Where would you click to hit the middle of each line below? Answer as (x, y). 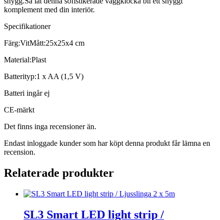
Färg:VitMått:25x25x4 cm (44, 43)
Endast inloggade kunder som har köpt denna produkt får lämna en (107, 143)
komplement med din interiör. (49, 10)
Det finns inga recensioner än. (50, 127)
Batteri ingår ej (27, 93)
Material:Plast (25, 60)
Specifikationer (27, 27)
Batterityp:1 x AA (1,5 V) (44, 77)
